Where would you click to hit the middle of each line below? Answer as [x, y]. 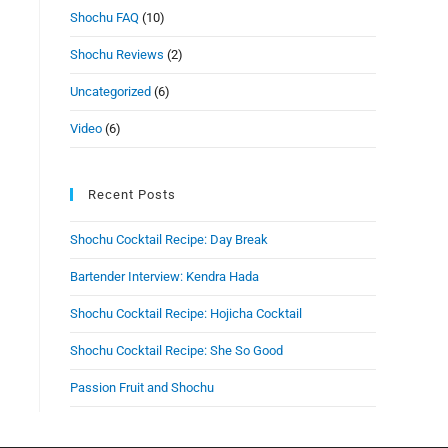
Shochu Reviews [117, 55]
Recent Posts [132, 195]
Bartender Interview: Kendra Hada [164, 277]
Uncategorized [110, 92]
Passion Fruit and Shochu [142, 388]
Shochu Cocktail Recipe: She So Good [176, 351]
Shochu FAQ [104, 18]
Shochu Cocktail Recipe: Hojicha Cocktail [186, 314]
